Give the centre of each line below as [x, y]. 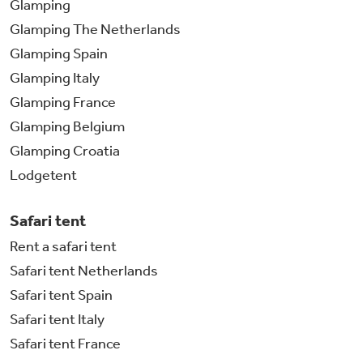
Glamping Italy [55, 78]
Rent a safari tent [63, 247]
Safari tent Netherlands [84, 271]
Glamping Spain [59, 54]
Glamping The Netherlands [95, 30]
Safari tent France [65, 344]
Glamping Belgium [67, 127]
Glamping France [63, 102]
